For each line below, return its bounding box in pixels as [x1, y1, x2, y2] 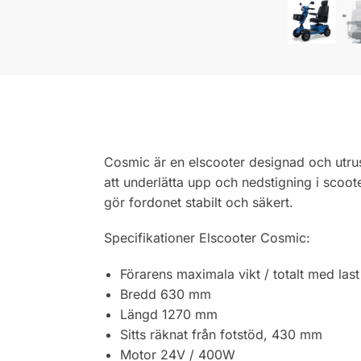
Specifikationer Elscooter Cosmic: [103, 230, 310, 247]
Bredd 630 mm [119, 285, 211, 302]
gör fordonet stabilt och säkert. [103, 193, 293, 210]
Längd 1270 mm [119, 305, 218, 322]
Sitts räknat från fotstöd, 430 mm [119, 326, 322, 342]
